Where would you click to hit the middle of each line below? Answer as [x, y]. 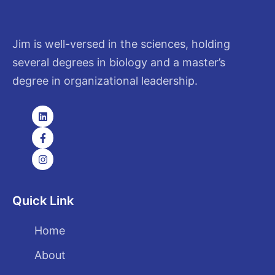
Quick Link [43, 200]
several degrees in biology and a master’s [119, 62]
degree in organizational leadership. [105, 80]
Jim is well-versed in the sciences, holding [121, 44]
